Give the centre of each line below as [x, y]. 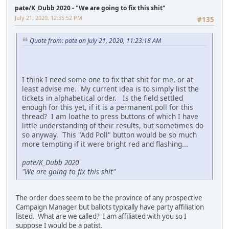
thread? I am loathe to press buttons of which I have [110, 117]
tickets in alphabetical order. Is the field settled [102, 98]
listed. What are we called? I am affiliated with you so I [101, 216]
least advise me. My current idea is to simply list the [110, 89]
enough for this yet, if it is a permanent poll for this [108, 107]
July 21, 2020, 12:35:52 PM [49, 18]
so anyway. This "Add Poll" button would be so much [109, 135]
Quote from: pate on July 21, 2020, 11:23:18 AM [95, 40]
